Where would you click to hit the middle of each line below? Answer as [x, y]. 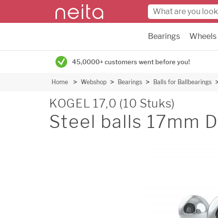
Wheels [203, 36]
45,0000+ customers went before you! [131, 62]
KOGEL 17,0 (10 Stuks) [112, 103]
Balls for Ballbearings [182, 82]
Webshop [94, 82]
